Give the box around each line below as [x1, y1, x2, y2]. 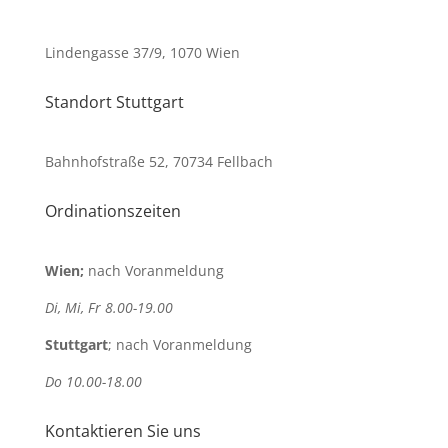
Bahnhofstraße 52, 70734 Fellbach [44, 152, 273, 171]
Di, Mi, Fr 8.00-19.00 [44, 298, 173, 317]
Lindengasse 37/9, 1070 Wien [44, 43, 240, 62]
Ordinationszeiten [44, 200, 181, 222]
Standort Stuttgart [44, 91, 184, 113]
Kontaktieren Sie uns [44, 420, 201, 442]
